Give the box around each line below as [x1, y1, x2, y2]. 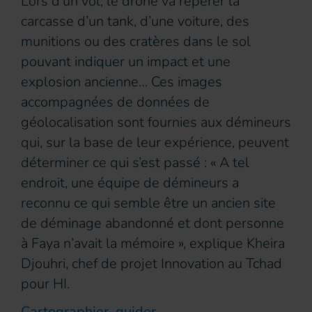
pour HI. [21, 274, 70, 294]
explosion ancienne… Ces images [21, 72, 222, 92]
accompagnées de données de [21, 93, 210, 112]
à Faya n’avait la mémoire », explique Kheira [21, 234, 285, 253]
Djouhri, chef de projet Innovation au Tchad [21, 254, 282, 274]
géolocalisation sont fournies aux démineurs [21, 113, 291, 132]
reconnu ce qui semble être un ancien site [21, 194, 276, 213]
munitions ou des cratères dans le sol [21, 32, 251, 52]
